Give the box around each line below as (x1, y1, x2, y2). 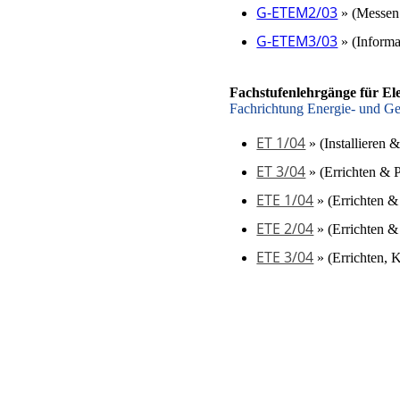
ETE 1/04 (256, 190, 314, 210)
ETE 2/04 (256, 219, 314, 238)
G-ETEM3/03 (256, 31, 338, 51)
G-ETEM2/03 (256, 3, 338, 22)
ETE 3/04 (256, 247, 314, 267)
